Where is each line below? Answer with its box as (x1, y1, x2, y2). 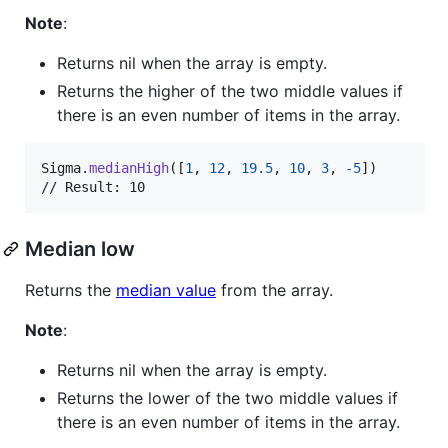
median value (116, 279, 216, 300)
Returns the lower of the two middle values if (57, 387, 398, 408)
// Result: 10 (41, 178, 145, 195)
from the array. (216, 279, 333, 300)
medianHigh (89, 159, 169, 176)
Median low (25, 236, 135, 261)
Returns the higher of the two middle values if (57, 80, 403, 101)
